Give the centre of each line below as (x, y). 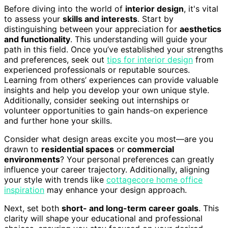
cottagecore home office (154, 179)
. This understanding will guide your (139, 39)
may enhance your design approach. (116, 190)
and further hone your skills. (58, 120)
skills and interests (100, 19)
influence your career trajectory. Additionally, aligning (107, 169)
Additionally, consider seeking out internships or (97, 100)
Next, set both (33, 208)
